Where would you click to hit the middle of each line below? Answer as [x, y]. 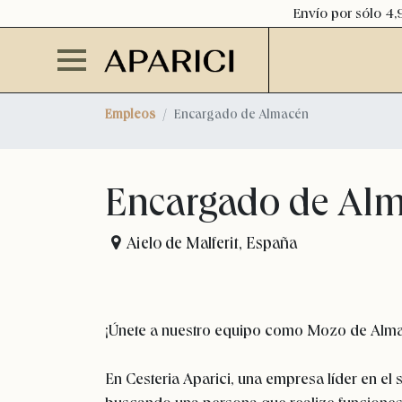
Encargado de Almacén [241, 114]
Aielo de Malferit [183, 243]
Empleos [130, 114]
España [272, 243]
